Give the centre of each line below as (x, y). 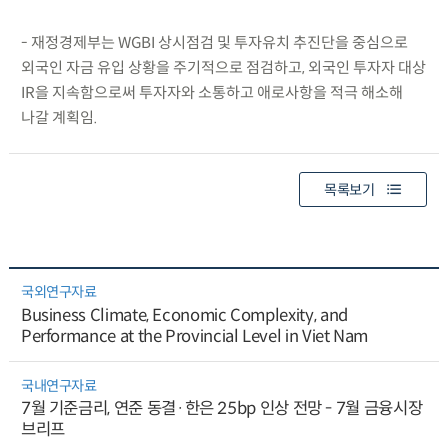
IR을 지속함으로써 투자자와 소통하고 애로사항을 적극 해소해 (211, 92)
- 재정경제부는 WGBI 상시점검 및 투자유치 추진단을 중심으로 (214, 42)
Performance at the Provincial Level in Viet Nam (194, 337)
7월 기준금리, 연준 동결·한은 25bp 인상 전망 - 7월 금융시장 (221, 409)
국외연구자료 (58, 292)
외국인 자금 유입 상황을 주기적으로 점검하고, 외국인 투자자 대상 (223, 67)
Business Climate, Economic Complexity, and (184, 316)
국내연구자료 (58, 385)
